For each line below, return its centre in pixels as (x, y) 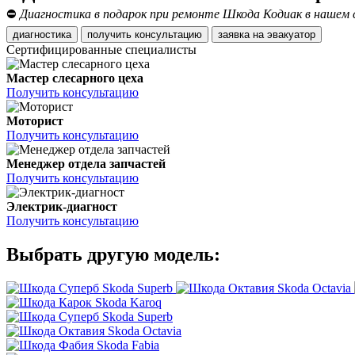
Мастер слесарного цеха (75, 78)
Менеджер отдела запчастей (86, 164)
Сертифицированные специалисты (101, 50)
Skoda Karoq (128, 303)
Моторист (35, 121)
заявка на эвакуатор (291, 35)
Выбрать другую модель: (113, 255)
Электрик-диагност (62, 207)
